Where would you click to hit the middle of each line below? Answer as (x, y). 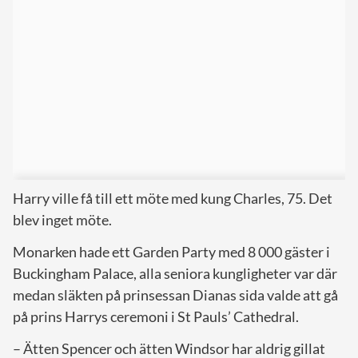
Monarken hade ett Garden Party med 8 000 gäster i (171, 251)
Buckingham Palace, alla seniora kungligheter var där (175, 273)
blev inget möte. (62, 219)
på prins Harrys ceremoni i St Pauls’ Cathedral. (156, 316)
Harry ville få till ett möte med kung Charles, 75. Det (173, 198)
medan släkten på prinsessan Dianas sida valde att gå (175, 294)
